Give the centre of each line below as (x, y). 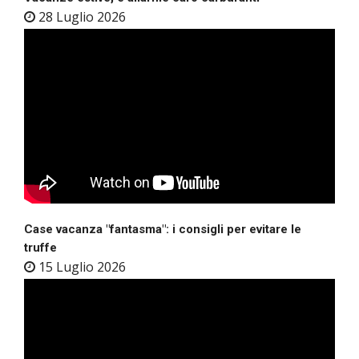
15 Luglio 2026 (81, 266)
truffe (40, 247)
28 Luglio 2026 (81, 17)
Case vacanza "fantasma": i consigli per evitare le (163, 229)
